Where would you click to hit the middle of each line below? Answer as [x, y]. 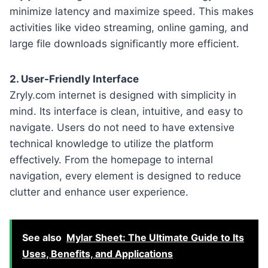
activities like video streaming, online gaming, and [129, 27]
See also [42, 237]
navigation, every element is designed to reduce [125, 176]
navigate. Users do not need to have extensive [122, 127]
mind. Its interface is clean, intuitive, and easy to [126, 111]
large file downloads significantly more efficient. [124, 43]
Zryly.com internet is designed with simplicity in [123, 95]
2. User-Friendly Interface [74, 79]
